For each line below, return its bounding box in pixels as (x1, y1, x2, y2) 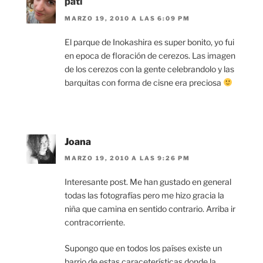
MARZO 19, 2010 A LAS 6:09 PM (65, 14, 190, 22)
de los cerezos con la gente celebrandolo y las (65, 63, 234, 74)
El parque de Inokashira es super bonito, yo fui (65, 36, 234, 47)
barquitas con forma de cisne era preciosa (65, 77, 223, 87)
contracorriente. (65, 217, 125, 227)
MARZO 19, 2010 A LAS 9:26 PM (65, 154, 190, 161)
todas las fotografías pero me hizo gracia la (65, 190, 224, 200)
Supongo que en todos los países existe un (65, 242, 222, 253)
